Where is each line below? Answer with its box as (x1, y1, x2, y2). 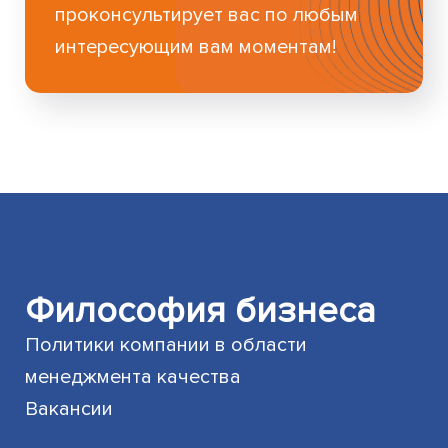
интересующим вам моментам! (55, 35, 337, 60)
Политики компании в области (25, 333, 308, 358)
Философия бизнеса (25, 289, 377, 334)
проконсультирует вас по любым (55, 3, 359, 28)
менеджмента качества (25, 365, 242, 390)
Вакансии (25, 397, 114, 422)
